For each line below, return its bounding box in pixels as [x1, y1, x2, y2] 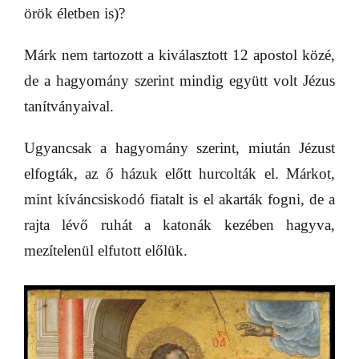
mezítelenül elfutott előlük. [24, 242, 188, 259]
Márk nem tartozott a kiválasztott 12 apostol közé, [24, 46, 335, 63]
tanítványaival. [24, 98, 114, 115]
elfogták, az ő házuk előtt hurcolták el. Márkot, [24, 165, 335, 182]
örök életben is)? [24, 5, 125, 22]
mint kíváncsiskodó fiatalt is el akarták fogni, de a [24, 191, 335, 208]
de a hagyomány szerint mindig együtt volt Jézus [24, 72, 335, 89]
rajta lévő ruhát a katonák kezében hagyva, [24, 216, 335, 233]
